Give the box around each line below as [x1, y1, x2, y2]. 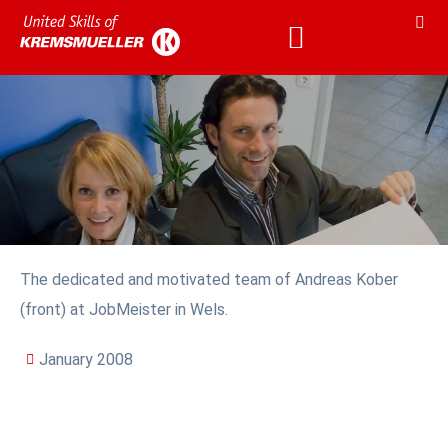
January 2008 [39, 350, 133, 369]
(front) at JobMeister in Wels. [20, 300, 228, 319]
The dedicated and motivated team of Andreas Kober [20, 270, 398, 289]
